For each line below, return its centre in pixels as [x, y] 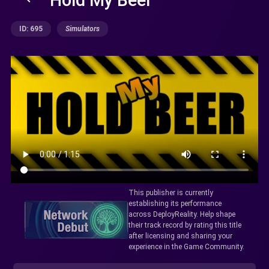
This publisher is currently [171, 192]
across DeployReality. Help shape [182, 214]
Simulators [83, 29]
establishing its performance [175, 203]
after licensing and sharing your [180, 236]
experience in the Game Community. [186, 246]
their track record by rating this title [185, 225]
